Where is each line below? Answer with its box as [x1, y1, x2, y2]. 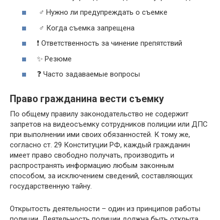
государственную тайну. [10, 182, 92, 191]
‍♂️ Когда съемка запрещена [37, 23, 135, 32]
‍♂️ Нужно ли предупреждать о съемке [37, 8, 167, 17]
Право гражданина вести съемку [10, 93, 164, 105]
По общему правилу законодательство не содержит [10, 110, 189, 118]
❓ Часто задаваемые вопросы [37, 70, 140, 79]
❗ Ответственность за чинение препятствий [37, 39, 182, 48]
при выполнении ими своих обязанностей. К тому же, [10, 130, 190, 139]
